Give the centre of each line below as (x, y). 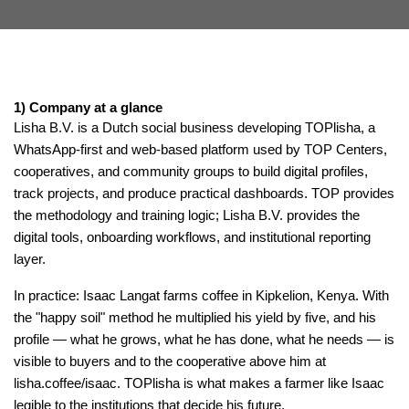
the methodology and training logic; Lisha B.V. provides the (187, 215)
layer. (30, 258)
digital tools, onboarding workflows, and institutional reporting (192, 236)
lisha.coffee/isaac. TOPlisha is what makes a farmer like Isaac (199, 383)
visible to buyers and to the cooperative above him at (170, 361)
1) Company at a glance (88, 107)
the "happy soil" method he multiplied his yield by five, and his (195, 317)
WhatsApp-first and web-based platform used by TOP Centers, (200, 149)
